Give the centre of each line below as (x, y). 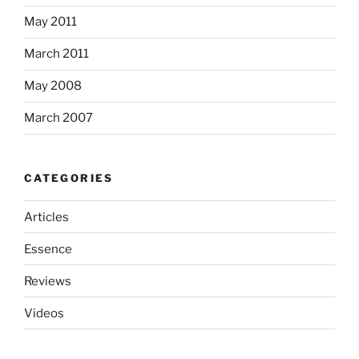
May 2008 (53, 86)
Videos (44, 313)
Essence (48, 249)
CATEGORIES (69, 177)
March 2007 (58, 118)
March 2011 (56, 54)
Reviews (48, 281)
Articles (46, 217)
